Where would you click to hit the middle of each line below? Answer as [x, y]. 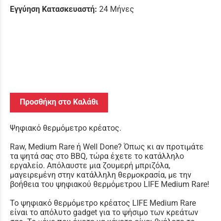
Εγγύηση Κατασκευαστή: [54, 9]
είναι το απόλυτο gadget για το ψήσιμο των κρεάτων [104, 212]
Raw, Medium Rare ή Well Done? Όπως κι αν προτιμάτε [107, 147]
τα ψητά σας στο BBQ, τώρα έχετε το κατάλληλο [97, 156]
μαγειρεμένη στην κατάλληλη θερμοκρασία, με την [101, 175]
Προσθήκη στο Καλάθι [59, 102]
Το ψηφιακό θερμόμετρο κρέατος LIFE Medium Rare [103, 203]
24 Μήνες [117, 9]
